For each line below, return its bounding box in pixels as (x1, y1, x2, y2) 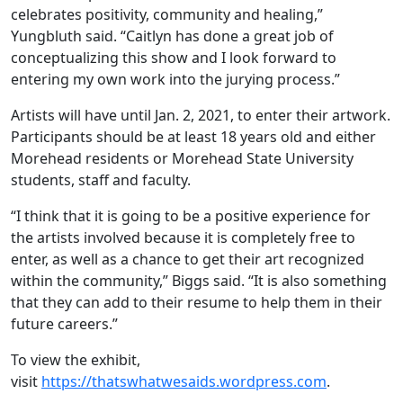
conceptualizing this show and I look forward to (11, 48, 336, 68)
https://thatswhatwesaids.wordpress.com (41, 372, 327, 392)
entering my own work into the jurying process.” (11, 69, 347, 90)
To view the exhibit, (11, 350, 140, 371)
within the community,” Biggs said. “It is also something (11, 271, 387, 291)
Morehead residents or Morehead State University (11, 148, 354, 169)
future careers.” (11, 314, 125, 335)
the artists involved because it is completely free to (11, 228, 355, 248)
